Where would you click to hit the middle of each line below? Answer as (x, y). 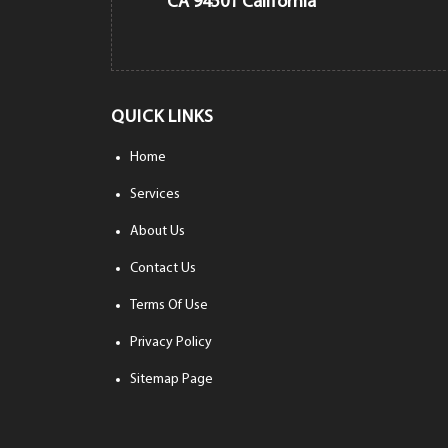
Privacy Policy (171, 343)
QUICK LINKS (162, 118)
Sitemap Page (172, 380)
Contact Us (163, 269)
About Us (158, 232)
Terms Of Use (169, 306)
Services (155, 195)
